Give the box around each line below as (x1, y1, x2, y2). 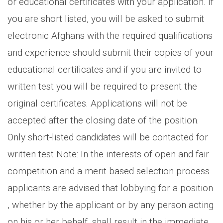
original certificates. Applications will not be (7, 97, 187, 109)
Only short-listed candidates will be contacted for (7, 131, 208, 143)
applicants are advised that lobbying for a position (7, 182, 213, 194)
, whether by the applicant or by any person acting (7, 199, 214, 211)
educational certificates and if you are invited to (7, 63, 202, 75)
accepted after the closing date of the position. (7, 114, 199, 126)
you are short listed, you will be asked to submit (7, 12, 204, 24)
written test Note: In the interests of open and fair (7, 148, 209, 160)
